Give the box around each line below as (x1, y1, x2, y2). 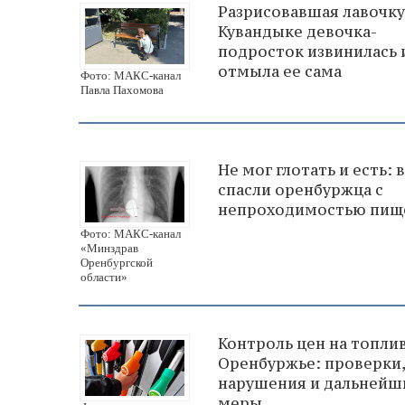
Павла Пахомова (80, 82, 164, 97)
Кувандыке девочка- (218, 21, 377, 42)
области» (80, 270, 127, 285)
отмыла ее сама (218, 61, 342, 81)
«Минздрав (80, 241, 138, 256)
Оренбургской (80, 256, 153, 270)
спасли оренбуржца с (218, 180, 383, 201)
